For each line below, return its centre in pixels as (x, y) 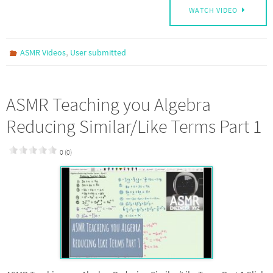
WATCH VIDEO (214, 10)
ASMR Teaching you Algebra (108, 105)
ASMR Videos (43, 53)
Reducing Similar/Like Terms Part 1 (134, 126)
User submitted (98, 53)
